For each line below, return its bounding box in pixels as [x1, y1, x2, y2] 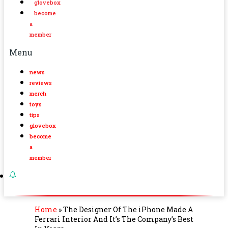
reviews [30, 78, 52, 87]
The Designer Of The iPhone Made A [63, 204, 193, 214]
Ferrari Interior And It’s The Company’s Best [35, 214, 193, 224]
